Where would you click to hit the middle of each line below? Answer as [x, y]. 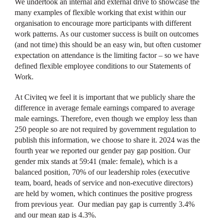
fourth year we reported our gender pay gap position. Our [102, 151]
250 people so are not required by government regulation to [105, 129]
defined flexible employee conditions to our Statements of [103, 66]
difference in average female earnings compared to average [105, 108]
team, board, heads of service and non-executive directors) [104, 183]
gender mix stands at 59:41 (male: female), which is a [96, 161]
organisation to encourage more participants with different [103, 23]
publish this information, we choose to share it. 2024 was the [107, 140]
